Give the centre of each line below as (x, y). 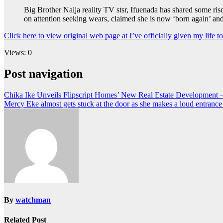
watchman (33, 200)
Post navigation (43, 74)
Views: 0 (18, 53)
